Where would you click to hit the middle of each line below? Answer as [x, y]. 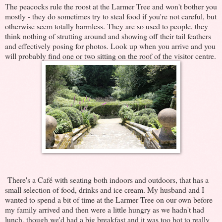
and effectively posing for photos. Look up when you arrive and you [110, 46]
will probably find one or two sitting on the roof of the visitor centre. [111, 55]
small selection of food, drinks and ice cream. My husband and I [105, 189]
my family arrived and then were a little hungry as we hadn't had [105, 209]
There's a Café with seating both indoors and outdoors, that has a [107, 179]
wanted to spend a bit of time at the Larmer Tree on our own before [109, 199]
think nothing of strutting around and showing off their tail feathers [108, 36]
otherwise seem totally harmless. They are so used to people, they [107, 26]
